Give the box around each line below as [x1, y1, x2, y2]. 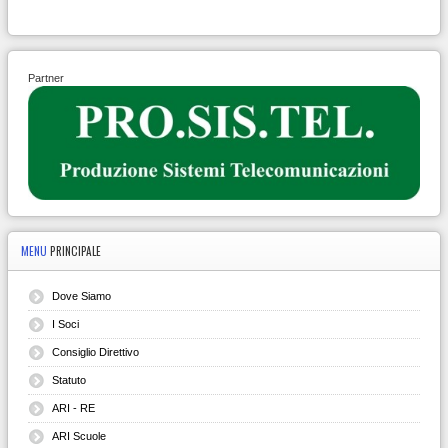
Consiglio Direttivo [52, 345, 139, 358]
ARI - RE [52, 401, 95, 414]
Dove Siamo [52, 289, 111, 302]
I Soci [52, 317, 79, 330]
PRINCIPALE [50, 242, 101, 259]
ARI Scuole [52, 429, 106, 442]
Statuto [52, 373, 86, 386]
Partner [28, 71, 64, 84]
